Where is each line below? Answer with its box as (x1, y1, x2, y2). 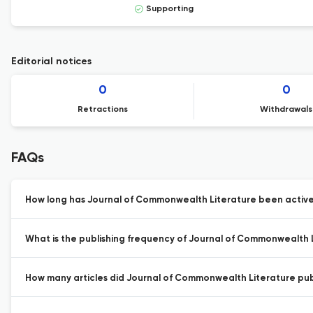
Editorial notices (11, 57, 92, 66)
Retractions (78, 105, 129, 114)
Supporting (145, 5, 194, 13)
